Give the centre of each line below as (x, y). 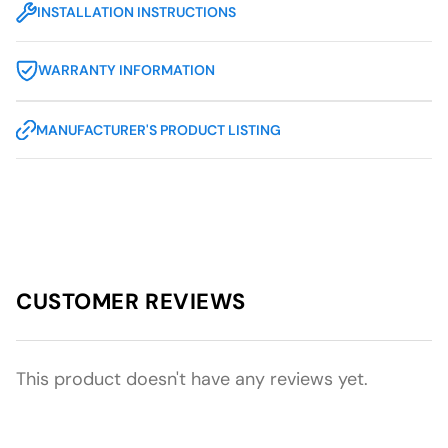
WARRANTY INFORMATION (126, 70)
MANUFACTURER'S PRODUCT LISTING (158, 130)
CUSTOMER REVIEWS (131, 301)
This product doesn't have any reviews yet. (192, 379)
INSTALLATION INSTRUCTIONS (136, 12)
